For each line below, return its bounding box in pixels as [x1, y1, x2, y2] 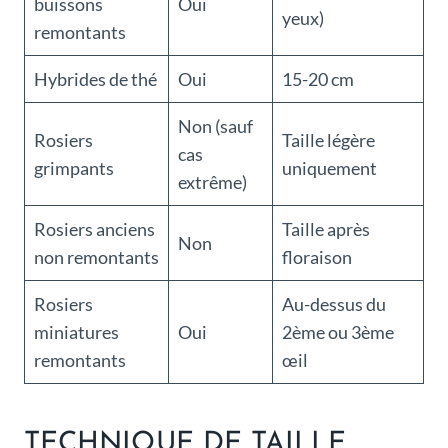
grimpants [34, 157, 114, 180]
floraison [282, 246, 352, 269]
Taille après [282, 218, 370, 241]
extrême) [178, 171, 247, 194]
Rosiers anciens [34, 218, 155, 241]
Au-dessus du [282, 293, 386, 316]
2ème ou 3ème [282, 321, 394, 344]
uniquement [282, 157, 377, 180]
